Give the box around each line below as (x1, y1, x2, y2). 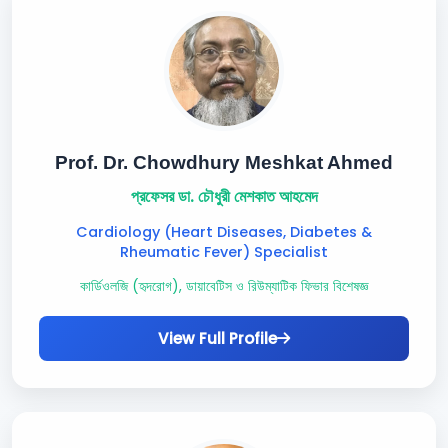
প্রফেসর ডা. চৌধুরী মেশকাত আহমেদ (130, 185, 318, 208)
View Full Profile (158, 328, 277, 349)
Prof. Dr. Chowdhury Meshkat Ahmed (55, 152, 393, 173)
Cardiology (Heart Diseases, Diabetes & (76, 222, 372, 242)
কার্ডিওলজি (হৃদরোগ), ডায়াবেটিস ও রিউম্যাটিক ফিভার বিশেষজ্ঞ (80, 277, 368, 296)
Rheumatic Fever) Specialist (120, 242, 328, 262)
